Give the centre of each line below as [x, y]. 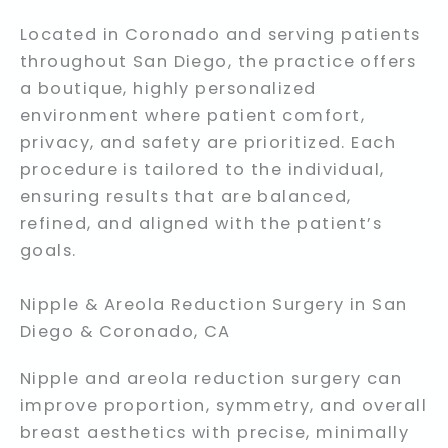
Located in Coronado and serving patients [220, 35]
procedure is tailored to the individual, [202, 170]
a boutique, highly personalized [168, 89]
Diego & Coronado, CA [125, 331]
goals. [48, 251]
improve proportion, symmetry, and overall [224, 405]
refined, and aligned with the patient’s [201, 224]
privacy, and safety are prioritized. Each [208, 143]
